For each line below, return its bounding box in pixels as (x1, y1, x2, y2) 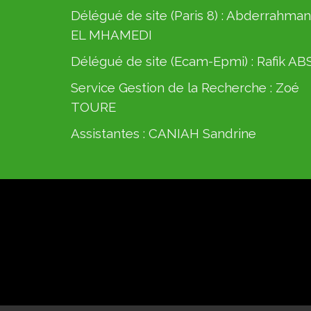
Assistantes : (71, 126, 149, 141)
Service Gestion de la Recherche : (71, 80, 276, 95)
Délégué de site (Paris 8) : (71, 8, 226, 23)
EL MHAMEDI (71, 27, 152, 42)
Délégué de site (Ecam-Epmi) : (71, 53, 257, 69)
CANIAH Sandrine (149, 126, 256, 141)
